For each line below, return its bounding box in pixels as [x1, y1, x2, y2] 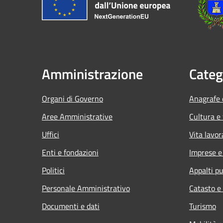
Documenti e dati [42, 200, 100, 212]
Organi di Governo [42, 92, 103, 105]
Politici [42, 164, 65, 176]
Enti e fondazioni [42, 146, 99, 158]
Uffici [42, 128, 59, 140]
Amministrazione [42, 63, 143, 85]
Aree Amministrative [42, 110, 112, 122]
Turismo [189, 200, 216, 212]
